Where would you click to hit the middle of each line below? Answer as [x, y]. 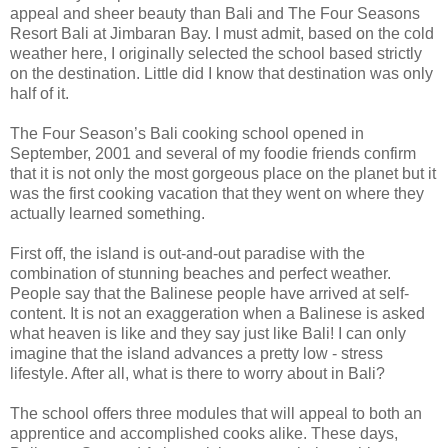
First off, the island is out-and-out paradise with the [187, 253]
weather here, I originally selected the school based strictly [216, 53]
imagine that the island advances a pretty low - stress [196, 353]
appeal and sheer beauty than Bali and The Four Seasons [215, 13]
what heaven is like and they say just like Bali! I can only [208, 333]
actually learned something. [107, 213]
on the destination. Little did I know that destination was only [221, 73]
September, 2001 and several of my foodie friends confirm [213, 153]
